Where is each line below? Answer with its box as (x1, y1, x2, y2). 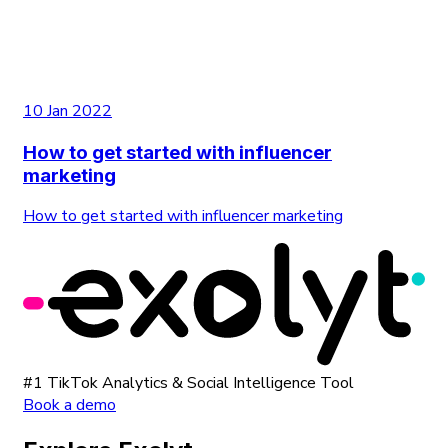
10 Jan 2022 (23, 99, 112, 122)
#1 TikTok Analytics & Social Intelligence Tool (23, 372, 354, 395)
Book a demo (23, 394, 116, 417)
